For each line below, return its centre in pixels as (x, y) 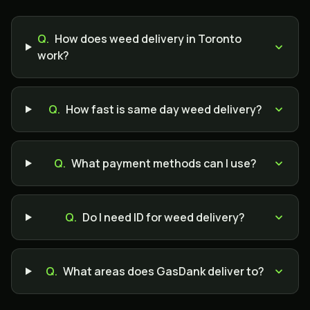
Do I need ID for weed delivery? (164, 217)
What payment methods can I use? (164, 163)
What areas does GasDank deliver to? (164, 271)
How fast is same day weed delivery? (164, 109)
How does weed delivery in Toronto (148, 39)
